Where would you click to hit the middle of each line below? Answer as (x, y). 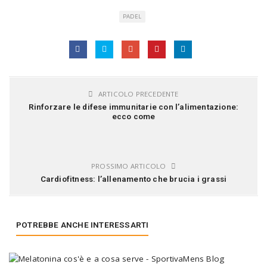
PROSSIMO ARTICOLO (130, 166)
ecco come (133, 116)
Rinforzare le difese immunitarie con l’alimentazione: (133, 106)
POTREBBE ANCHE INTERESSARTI (83, 224)
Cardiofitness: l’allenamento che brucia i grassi (133, 178)
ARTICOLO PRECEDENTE (137, 94)
